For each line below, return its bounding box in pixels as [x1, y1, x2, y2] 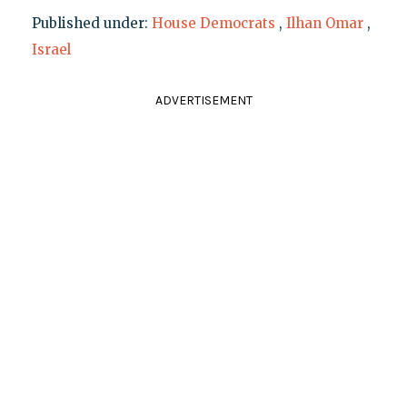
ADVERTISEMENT [154, 92, 253, 108]
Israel [31, 40, 71, 58]
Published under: [31, 14, 152, 32]
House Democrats [151, 14, 275, 32]
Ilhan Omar [285, 14, 363, 32]
